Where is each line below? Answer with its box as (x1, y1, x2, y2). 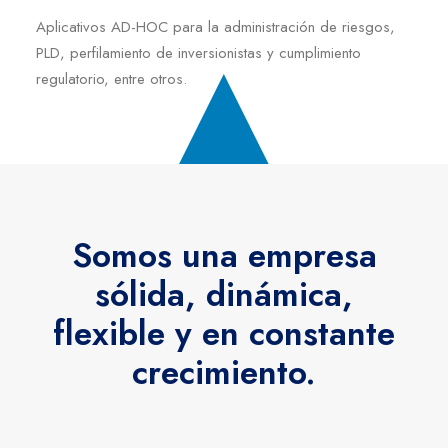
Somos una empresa (71, 231, 377, 279)
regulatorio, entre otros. (36, 68, 187, 90)
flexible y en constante (53, 309, 395, 357)
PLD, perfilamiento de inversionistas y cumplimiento (36, 42, 361, 64)
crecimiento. (132, 348, 316, 396)
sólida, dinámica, (95, 270, 353, 318)
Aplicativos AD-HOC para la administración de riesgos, (36, 16, 395, 38)
